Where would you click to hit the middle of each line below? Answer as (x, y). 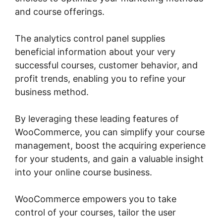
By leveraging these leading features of (97, 119)
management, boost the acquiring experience (110, 146)
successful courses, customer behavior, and (106, 65)
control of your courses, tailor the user (95, 213)
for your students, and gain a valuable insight (109, 159)
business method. (52, 92)
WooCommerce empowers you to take (96, 199)
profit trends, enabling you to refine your (100, 79)
